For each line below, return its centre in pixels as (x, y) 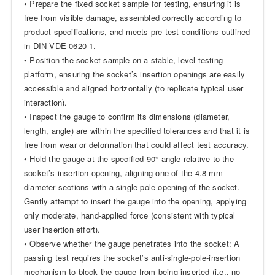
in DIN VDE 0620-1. (60, 45)
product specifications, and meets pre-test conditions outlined (137, 31)
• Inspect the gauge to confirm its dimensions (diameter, (127, 116)
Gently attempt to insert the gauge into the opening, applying (135, 201)
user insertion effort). (62, 229)
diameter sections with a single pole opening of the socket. (132, 187)
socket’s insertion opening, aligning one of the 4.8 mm (123, 172)
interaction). (45, 102)
